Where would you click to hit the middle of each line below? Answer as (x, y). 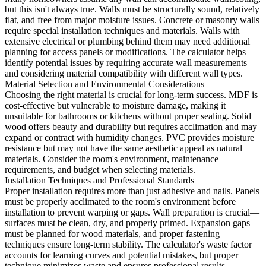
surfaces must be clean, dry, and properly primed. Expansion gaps (127, 223)
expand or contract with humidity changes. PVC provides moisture (129, 138)
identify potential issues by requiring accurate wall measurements (126, 63)
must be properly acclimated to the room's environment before (120, 202)
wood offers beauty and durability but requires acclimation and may (131, 127)
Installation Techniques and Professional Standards (99, 180)
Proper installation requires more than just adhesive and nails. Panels (132, 191)
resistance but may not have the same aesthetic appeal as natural (123, 148)
